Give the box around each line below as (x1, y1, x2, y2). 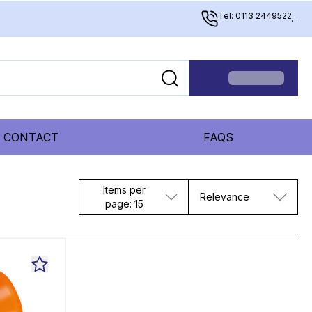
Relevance (199, 191, 249, 203)
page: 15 (105, 198, 143, 210)
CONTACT (3, 130, 59, 144)
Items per (103, 184, 146, 196)
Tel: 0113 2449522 (218, 10, 292, 21)
